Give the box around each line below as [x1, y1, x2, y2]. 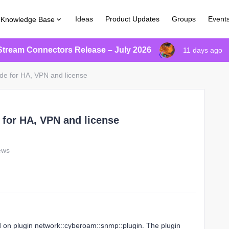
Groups [172, 15, 196, 23]
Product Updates [105, 15, 160, 23]
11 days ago [182, 46, 222, 54]
